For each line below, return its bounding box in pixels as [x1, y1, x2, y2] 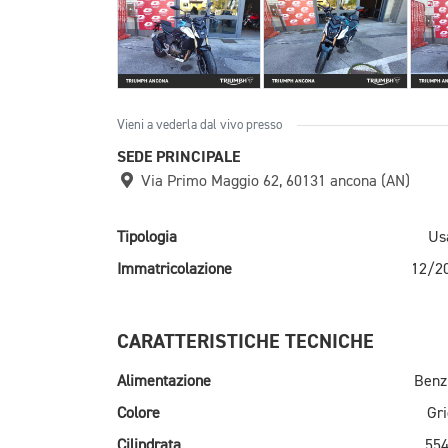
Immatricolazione [117, 262, 232, 279]
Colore [117, 406, 160, 423]
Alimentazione [117, 374, 211, 391]
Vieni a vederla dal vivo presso [117, 119, 282, 133]
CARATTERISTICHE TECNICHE [117, 329, 374, 355]
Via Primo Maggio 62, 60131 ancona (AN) [137, 174, 410, 191]
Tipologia [117, 230, 177, 247]
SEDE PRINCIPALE [117, 147, 240, 168]
